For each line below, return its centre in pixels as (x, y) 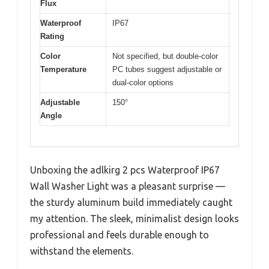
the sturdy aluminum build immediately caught (131, 203)
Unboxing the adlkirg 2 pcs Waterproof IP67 (125, 170)
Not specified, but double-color (165, 56)
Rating (52, 36)
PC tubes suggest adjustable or (167, 69)
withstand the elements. (82, 251)
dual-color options (143, 82)
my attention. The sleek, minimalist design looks (134, 219)
